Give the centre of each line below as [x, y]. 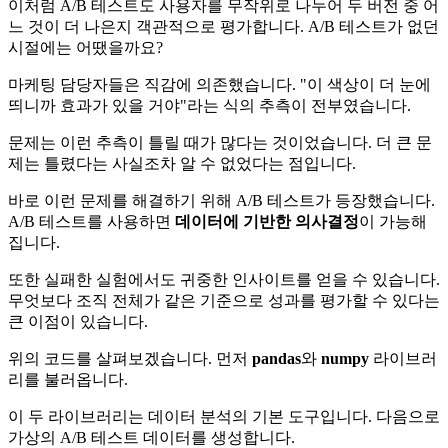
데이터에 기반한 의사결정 [267, 222]
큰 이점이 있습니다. [78, 322]
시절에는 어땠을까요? [85, 48]
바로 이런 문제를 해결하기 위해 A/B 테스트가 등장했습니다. [221, 201]
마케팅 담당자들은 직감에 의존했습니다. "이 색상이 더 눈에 [219, 85]
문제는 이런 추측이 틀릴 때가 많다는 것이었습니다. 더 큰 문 [220, 143]
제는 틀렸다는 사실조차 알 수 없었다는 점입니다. [182, 164]
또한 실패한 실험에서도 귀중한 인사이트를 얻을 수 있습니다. [224, 280]
